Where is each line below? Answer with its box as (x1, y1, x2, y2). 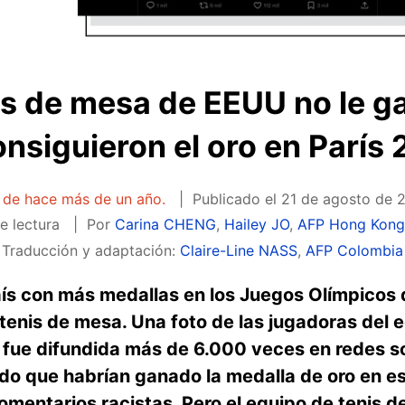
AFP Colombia (305, 240, 403, 259)
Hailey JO (224, 215, 290, 234)
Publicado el (192, 190, 281, 208)
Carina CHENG (115, 215, 217, 234)
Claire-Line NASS (179, 240, 297, 259)
